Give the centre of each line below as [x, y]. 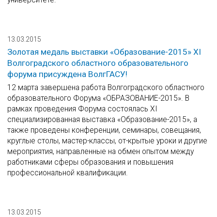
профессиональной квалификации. [68, 173]
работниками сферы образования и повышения [90, 162]
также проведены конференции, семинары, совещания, [104, 130]
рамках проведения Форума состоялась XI [82, 109]
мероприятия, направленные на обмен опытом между [101, 152]
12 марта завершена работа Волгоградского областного [106, 88]
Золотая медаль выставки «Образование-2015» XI [104, 52]
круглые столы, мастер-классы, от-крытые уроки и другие [107, 141]
